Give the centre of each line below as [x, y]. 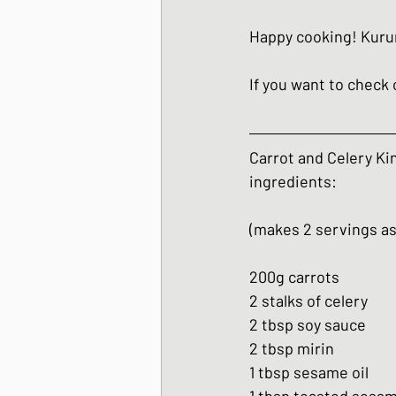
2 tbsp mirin [292, 349]
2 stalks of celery [308, 301]
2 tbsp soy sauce [308, 325]
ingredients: [293, 182]
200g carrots [294, 277]
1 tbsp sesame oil [309, 373]
